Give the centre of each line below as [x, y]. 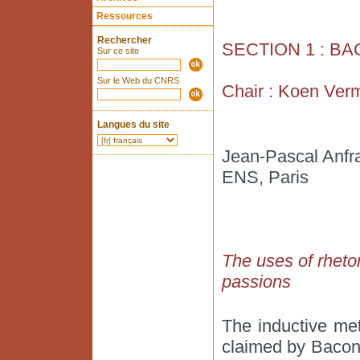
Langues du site [133, 125]
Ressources [124, 16]
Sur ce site [118, 51]
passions [256, 282]
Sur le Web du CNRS [138, 80]
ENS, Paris [265, 177]
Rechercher [124, 40]
